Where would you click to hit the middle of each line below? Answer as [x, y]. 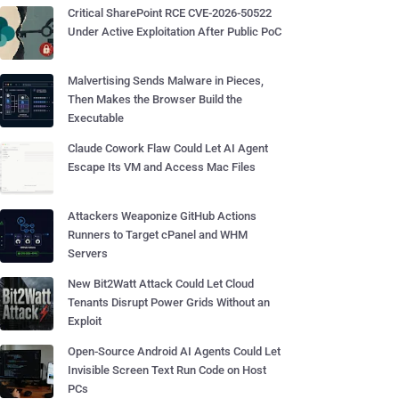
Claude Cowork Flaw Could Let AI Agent [168, 148]
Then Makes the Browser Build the [155, 99]
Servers [88, 253]
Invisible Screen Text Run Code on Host [167, 370]
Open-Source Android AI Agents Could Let [174, 351]
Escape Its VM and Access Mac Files [162, 167]
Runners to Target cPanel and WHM [158, 235]
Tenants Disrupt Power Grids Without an [169, 302]
